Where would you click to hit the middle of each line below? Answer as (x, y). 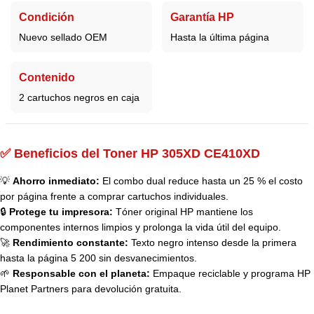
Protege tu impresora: (61, 212)
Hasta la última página (219, 37)
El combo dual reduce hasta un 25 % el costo (201, 181)
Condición (47, 17)
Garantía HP (202, 17)
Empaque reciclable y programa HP (230, 274)
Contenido (47, 78)
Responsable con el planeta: (81, 274)
